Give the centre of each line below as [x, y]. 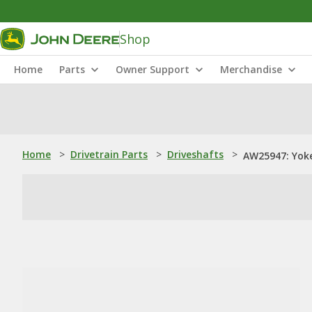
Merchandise [251, 69]
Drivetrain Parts [109, 154]
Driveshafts [195, 154]
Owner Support [153, 69]
